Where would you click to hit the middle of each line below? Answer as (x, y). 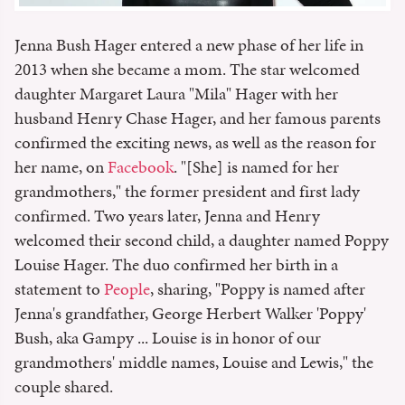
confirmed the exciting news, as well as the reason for (195, 142)
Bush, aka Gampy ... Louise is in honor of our (168, 337)
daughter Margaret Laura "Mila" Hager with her (176, 93)
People (127, 288)
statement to (59, 288)
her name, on (61, 166)
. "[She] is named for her (256, 166)
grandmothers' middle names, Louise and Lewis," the (194, 362)
